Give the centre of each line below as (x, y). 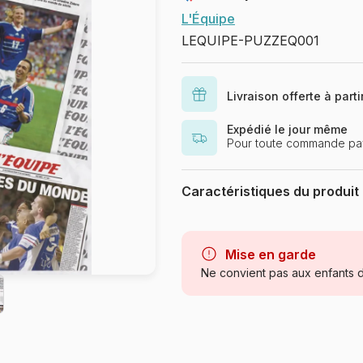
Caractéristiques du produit (270, 191)
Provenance (218, 342)
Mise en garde (271, 254)
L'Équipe (208, 19)
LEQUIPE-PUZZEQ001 (250, 41)
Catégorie (211, 252)
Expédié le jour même (287, 129)
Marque (205, 224)
